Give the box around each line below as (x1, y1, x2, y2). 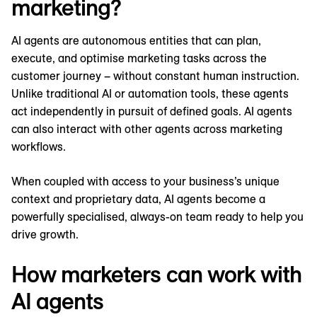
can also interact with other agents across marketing (11, 122, 282, 137)
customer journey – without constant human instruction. (11, 69, 299, 83)
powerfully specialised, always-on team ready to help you (11, 209, 304, 224)
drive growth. (11, 227, 79, 242)
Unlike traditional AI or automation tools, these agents (11, 86, 289, 101)
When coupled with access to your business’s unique (11, 174, 279, 189)
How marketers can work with (11, 260, 302, 289)
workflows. (11, 139, 66, 154)
